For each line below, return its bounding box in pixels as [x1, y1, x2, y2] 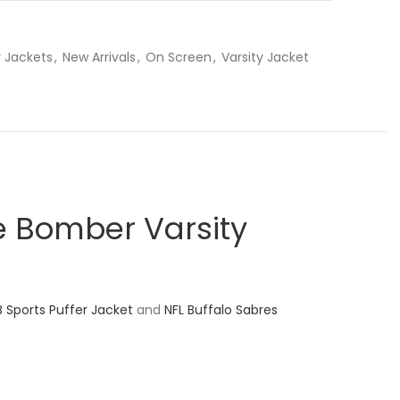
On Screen [146, 47, 212, 66]
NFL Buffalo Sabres [164, 300, 278, 319]
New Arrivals [62, 47, 136, 66]
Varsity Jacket [221, 47, 309, 66]
